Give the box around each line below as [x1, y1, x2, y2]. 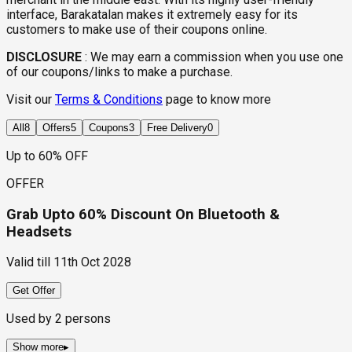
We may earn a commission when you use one [90, 49, 343, 64]
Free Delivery [147, 122, 207, 134]
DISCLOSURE [6, 49, 82, 64]
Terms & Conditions [55, 92, 163, 107]
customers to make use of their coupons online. [6, 22, 267, 37]
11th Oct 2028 [53, 255, 131, 270]
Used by [6, 311, 55, 327]
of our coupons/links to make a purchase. [6, 64, 233, 79]
